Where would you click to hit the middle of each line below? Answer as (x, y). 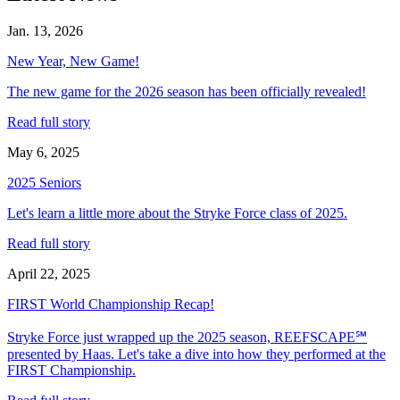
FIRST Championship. (71, 371)
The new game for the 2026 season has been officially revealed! (187, 92)
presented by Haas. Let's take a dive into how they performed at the (196, 354)
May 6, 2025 (43, 153)
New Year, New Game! (73, 62)
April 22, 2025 (49, 274)
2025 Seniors (44, 183)
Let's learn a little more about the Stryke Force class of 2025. (177, 213)
